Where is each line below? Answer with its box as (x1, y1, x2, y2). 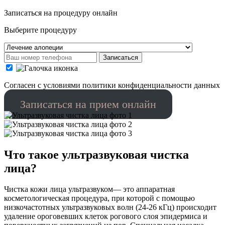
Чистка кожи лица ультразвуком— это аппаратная (4, 185, 175, 194)
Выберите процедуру (4, 25, 77, 34)
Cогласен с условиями (4, 80, 82, 89)
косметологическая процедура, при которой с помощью (4, 194, 195, 203)
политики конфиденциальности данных (82, 80, 220, 89)
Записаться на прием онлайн (20, 97, 156, 110)
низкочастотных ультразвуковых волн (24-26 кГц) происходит (4, 203, 216, 212)
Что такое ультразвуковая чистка (4, 148, 189, 161)
